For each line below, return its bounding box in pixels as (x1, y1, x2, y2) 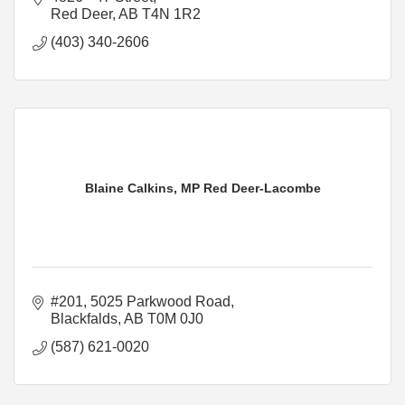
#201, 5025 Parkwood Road (51, 293, 231, 309)
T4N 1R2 (142, 5, 201, 22)
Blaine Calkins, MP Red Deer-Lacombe (84, 180, 321, 195)
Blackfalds (51, 310, 118, 326)
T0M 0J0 (147, 310, 203, 326)
